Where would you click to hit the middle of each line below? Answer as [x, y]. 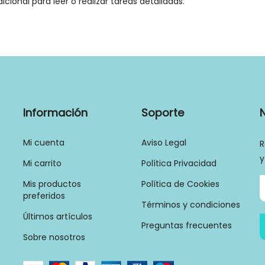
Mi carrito [42, 163]
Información [55, 112]
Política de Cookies [180, 184]
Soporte [163, 112]
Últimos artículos [58, 216]
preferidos [44, 195]
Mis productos [52, 184]
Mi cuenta [44, 142]
